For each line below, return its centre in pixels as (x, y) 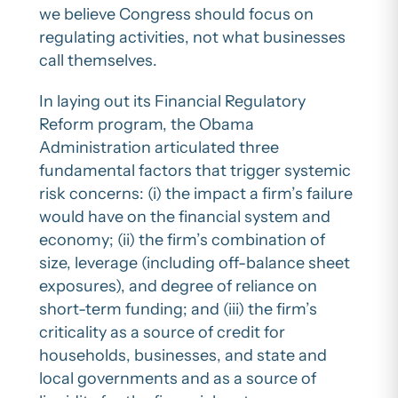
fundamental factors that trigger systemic (195, 170)
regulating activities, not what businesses (192, 37)
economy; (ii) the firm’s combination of (182, 239)
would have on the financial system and (185, 216)
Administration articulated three (159, 147)
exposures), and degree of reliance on (178, 286)
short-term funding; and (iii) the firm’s (178, 309)
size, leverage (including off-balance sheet (195, 263)
